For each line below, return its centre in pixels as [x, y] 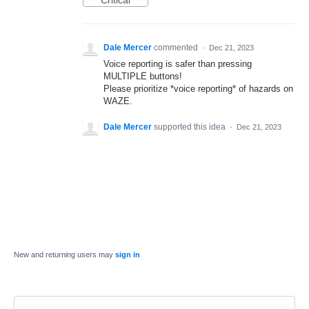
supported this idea [191, 127]
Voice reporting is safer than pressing [178, 64]
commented [177, 48]
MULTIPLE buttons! [143, 77]
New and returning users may [64, 255]
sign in [128, 255]
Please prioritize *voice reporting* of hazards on [198, 89]
